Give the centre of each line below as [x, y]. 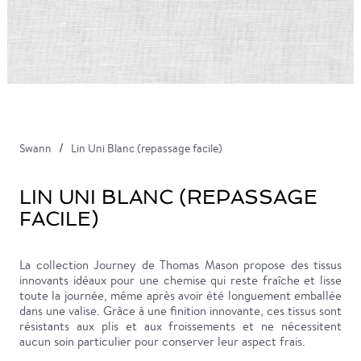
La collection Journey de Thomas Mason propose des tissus [180, 265]
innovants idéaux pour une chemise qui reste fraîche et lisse [180, 280]
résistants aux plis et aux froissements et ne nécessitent [180, 326]
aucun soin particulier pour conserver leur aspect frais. [162, 341]
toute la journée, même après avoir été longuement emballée [180, 295]
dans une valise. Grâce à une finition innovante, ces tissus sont [180, 311]
